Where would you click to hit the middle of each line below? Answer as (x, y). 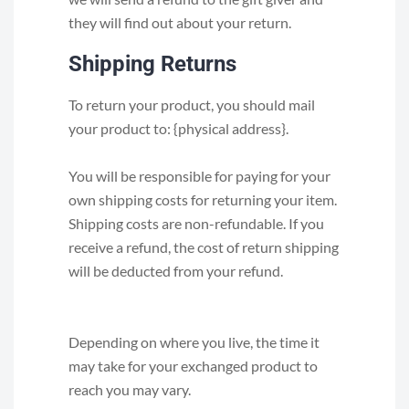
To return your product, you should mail (192, 105)
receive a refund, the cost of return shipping (204, 247)
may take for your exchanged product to (193, 366)
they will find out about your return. (180, 22)
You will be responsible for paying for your (199, 176)
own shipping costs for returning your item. (203, 199)
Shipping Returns (152, 64)
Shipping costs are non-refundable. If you (196, 223)
